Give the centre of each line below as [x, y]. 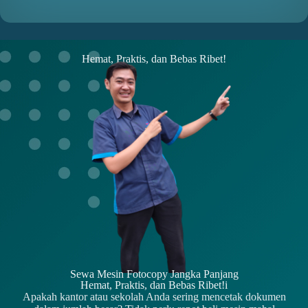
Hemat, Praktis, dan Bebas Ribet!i [154, 285]
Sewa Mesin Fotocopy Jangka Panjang [154, 274]
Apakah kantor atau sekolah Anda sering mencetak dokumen [154, 297]
